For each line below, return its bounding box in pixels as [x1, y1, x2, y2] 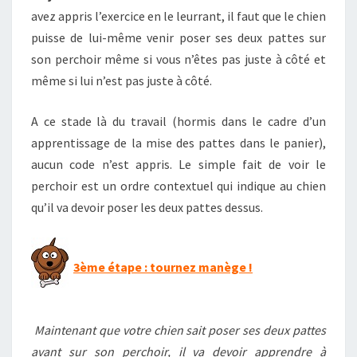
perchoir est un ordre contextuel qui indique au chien [31, 178, 326, 194]
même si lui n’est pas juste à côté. [31, 73, 212, 88]
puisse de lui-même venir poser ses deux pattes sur [31, 29, 326, 45]
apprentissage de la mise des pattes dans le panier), [31, 135, 326, 151]
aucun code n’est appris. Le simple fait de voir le [31, 156, 326, 172]
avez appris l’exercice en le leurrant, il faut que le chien [31, 8, 326, 24]
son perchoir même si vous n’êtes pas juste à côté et [31, 51, 326, 67]
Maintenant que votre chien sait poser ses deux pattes [31, 322, 326, 338]
